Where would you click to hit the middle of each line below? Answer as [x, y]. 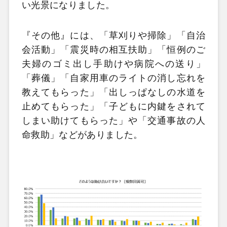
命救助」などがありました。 [82, 135]
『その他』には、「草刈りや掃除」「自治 [113, 35]
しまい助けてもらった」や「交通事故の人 [113, 120]
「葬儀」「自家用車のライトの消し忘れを [113, 78]
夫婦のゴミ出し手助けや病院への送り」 [113, 64]
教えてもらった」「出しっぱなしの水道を [113, 92]
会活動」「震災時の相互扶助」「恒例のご [113, 49]
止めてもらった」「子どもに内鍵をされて [113, 106]
